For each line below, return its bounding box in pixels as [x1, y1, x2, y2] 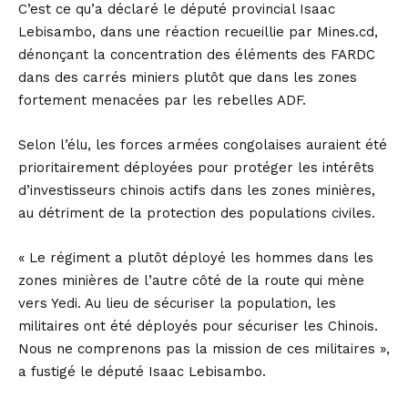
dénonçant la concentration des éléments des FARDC [18, 46, 375, 64]
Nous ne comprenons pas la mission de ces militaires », [18, 341, 390, 358]
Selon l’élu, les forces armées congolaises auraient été [18, 137, 387, 154]
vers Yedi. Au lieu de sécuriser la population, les [18, 295, 336, 312]
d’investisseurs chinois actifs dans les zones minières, [18, 182, 375, 199]
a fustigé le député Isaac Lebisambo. [18, 363, 266, 381]
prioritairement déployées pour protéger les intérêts [18, 159, 374, 177]
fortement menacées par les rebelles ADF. [18, 92, 306, 109]
